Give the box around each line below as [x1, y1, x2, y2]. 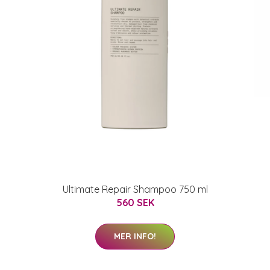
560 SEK [116, 196, 154, 209]
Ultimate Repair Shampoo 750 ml [62, 183, 208, 195]
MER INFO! [114, 230, 156, 242]
